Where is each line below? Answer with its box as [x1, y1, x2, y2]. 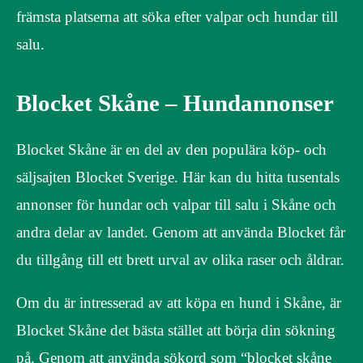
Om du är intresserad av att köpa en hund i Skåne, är [16, 293, 341, 311]
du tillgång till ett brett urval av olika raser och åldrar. [16, 250, 344, 268]
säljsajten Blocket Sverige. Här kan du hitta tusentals [16, 168, 340, 186]
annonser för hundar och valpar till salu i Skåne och [16, 195, 336, 213]
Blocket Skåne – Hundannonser [16, 90, 334, 116]
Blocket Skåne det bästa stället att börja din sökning [16, 321, 335, 339]
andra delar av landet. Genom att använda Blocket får [16, 223, 345, 241]
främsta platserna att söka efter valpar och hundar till [16, 7, 338, 25]
